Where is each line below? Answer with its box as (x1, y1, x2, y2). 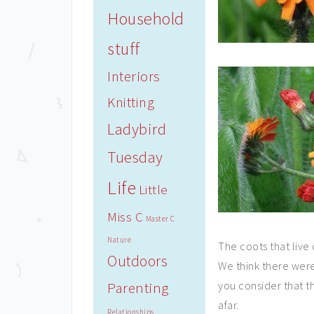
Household (107, 8, 184, 29)
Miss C (107, 208, 143, 225)
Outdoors (107, 252, 168, 271)
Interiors (107, 67, 161, 86)
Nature (107, 235, 131, 245)
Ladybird (107, 119, 166, 139)
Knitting (107, 93, 154, 111)
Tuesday (107, 147, 163, 167)
